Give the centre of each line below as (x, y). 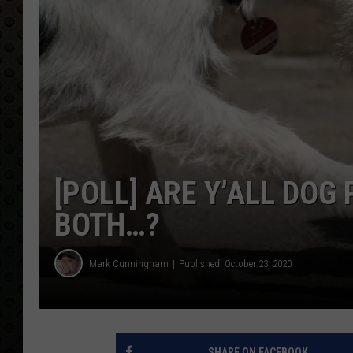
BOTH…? (107, 225)
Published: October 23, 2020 (235, 263)
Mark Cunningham (129, 263)
